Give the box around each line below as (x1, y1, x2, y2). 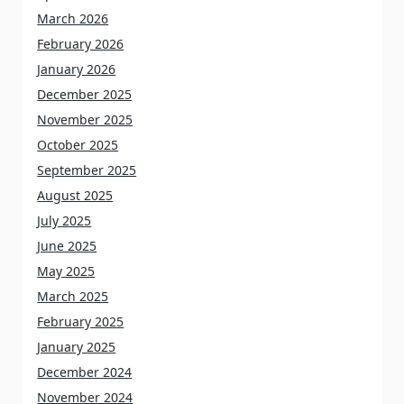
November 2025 (37, 111, 133, 129)
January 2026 (37, 60, 116, 78)
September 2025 (37, 161, 137, 179)
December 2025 (37, 86, 133, 104)
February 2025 (37, 313, 124, 331)
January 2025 (37, 338, 116, 356)
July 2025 (37, 212, 92, 230)
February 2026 (37, 35, 124, 53)
